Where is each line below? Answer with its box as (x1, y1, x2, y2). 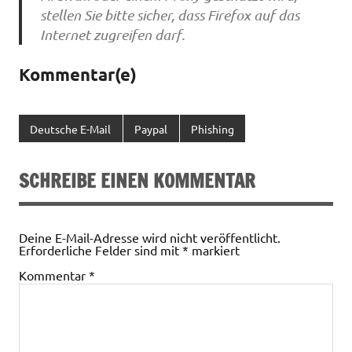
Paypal (134, 121, 168, 136)
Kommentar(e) (19, 64, 137, 86)
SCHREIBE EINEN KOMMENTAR (19, 167, 255, 194)
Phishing (190, 121, 234, 136)
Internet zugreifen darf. (39, 26, 185, 44)
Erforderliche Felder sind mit (19, 241, 182, 258)
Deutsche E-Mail (30, 121, 112, 136)
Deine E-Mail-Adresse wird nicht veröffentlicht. (19, 229, 280, 245)
